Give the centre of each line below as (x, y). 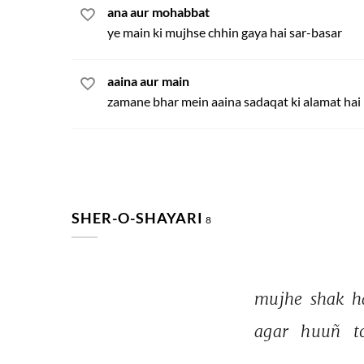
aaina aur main (148, 81)
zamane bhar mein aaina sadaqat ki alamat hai (234, 101)
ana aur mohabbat (158, 12)
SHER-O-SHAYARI (137, 218)
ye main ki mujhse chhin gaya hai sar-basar (225, 32)
